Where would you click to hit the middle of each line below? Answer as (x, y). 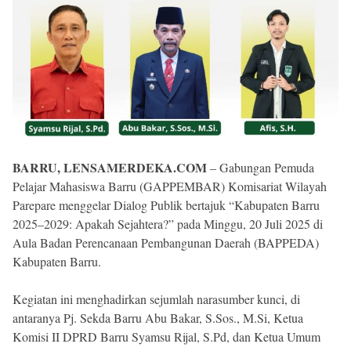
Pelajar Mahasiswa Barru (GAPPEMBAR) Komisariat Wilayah (170, 186)
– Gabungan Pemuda (261, 167)
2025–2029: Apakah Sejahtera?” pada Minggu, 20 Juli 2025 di (168, 223)
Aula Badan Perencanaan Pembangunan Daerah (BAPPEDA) (166, 242)
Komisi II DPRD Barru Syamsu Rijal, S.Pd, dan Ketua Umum (166, 336)
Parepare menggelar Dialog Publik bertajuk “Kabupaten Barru (166, 204)
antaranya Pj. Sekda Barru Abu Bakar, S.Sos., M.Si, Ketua (158, 317)
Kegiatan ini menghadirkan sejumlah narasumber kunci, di (156, 299)
